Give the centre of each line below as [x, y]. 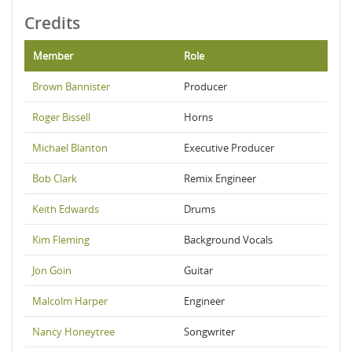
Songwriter [209, 332]
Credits [52, 23]
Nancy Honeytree [73, 332]
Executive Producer [229, 148]
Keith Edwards [66, 209]
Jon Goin [52, 270]
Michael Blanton [70, 148]
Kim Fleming [61, 240]
